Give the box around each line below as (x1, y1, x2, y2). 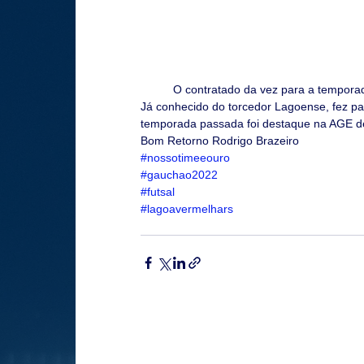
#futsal (141, 185, 175, 198)
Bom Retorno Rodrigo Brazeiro (141, 134, 302, 147)
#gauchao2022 (141, 168, 218, 181)
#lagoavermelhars (141, 202, 233, 215)
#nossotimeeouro (141, 151, 230, 164)
